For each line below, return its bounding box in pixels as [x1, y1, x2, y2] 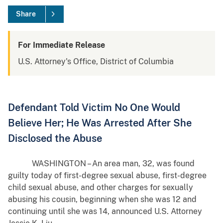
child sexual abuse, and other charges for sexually [8, 183, 193, 193]
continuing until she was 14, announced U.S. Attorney [8, 207, 202, 217]
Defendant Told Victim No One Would [8, 102, 180, 113]
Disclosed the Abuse [8, 132, 102, 144]
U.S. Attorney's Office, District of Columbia [18, 57, 174, 67]
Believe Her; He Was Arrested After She [8, 117, 192, 129]
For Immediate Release [18, 40, 105, 50]
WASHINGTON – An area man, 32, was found [8, 159, 195, 169]
